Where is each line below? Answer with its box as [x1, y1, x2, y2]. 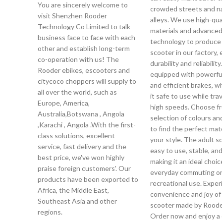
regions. [38, 208, 62, 216]
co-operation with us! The [38, 55, 119, 63]
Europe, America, [38, 99, 90, 107]
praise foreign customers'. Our [38, 164, 131, 172]
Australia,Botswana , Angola [38, 110, 124, 118]
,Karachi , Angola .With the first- [38, 120, 136, 129]
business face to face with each [38, 33, 135, 42]
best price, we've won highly [38, 153, 124, 162]
